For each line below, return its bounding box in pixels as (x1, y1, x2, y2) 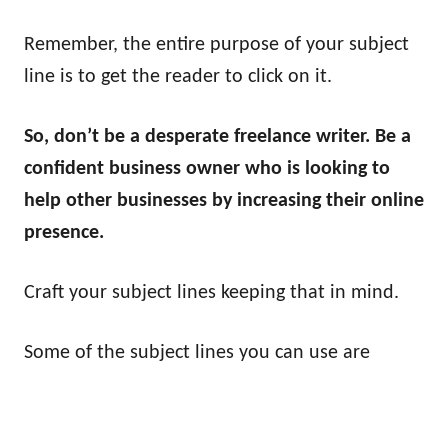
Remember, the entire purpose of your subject (24, 35, 409, 55)
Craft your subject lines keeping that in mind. (24, 283, 399, 303)
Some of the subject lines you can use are (24, 343, 370, 363)
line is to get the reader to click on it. (24, 67, 337, 87)
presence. (24, 223, 104, 243)
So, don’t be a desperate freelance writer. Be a (24, 127, 411, 147)
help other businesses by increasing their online (24, 191, 424, 211)
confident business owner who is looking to (24, 159, 390, 179)
